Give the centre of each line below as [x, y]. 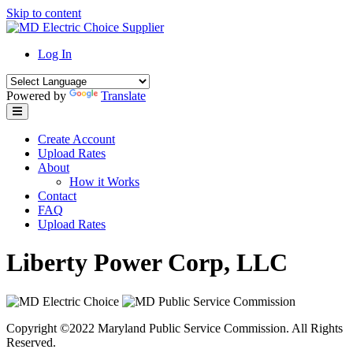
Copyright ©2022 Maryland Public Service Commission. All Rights [175, 328]
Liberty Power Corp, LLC [147, 263]
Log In [55, 54]
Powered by [38, 96]
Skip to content [44, 13]
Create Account [76, 139]
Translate [123, 96]
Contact [57, 196]
